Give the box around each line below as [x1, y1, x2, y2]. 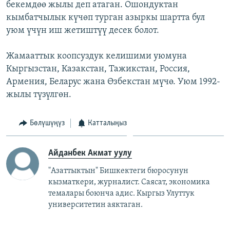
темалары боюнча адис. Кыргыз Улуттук [48, 189, 195, 198]
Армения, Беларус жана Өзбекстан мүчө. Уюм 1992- [6, 76, 220, 87]
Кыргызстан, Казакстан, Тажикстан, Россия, [6, 64, 190, 74]
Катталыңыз [88, 119, 127, 127]
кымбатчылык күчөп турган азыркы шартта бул [6, 12, 205, 23]
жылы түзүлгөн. [6, 89, 71, 100]
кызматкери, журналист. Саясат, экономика [48, 178, 210, 187]
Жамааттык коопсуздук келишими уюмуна [6, 51, 187, 61]
